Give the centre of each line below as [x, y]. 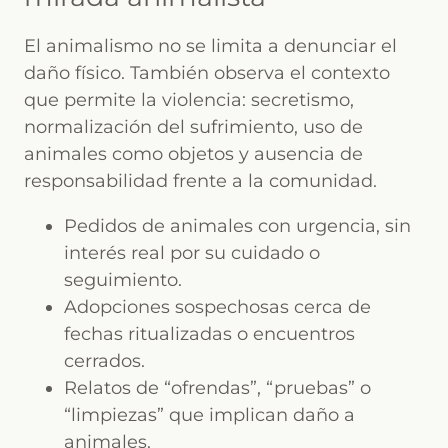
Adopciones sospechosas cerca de [217, 306]
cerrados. [104, 360]
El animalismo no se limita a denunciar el [210, 45]
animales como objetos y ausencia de [193, 153]
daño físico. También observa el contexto [207, 72]
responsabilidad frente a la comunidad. [200, 180]
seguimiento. [123, 279]
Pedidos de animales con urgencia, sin [237, 225]
